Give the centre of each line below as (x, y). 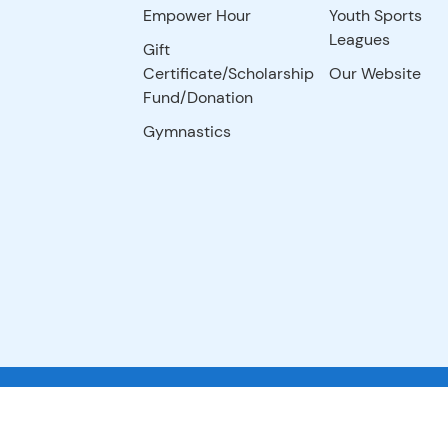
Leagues (359, 39)
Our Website (374, 73)
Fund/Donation (198, 97)
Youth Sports (375, 15)
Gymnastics (187, 131)
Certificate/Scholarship (229, 73)
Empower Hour (197, 15)
